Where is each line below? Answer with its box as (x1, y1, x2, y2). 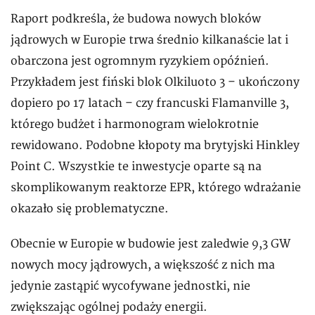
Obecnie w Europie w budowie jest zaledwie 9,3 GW (11, 237, 290, 252)
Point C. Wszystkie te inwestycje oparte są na (11, 160, 262, 174)
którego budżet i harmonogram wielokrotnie (11, 117, 259, 132)
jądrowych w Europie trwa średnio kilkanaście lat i (11, 33, 288, 48)
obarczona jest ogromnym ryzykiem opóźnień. (11, 54, 269, 69)
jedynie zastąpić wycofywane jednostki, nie (11, 279, 250, 294)
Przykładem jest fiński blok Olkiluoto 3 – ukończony (11, 75, 300, 90)
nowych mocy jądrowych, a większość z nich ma (11, 258, 275, 273)
